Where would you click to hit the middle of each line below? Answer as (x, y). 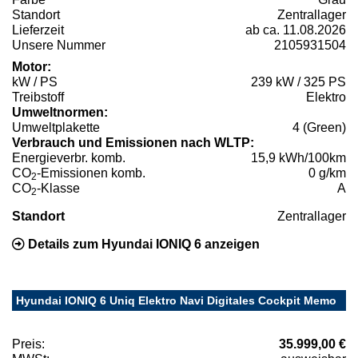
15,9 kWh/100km (298, 157)
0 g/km (327, 173)
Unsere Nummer (59, 45)
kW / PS (35, 82)
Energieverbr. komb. (69, 157)
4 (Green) (319, 127)
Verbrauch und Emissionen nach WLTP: (133, 142)
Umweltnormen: (60, 112)
